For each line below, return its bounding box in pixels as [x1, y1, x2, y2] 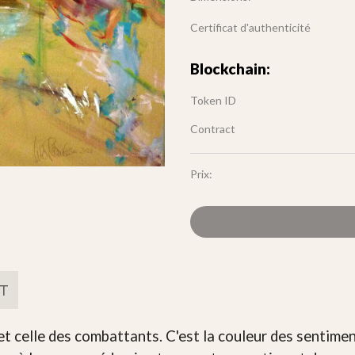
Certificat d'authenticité [190, 20, 311, 34]
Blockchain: [190, 60, 270, 78]
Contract [190, 122, 235, 136]
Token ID [190, 94, 236, 107]
